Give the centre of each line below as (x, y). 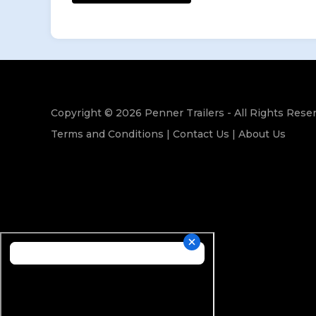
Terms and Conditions (107, 134)
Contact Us (201, 134)
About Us (262, 134)
